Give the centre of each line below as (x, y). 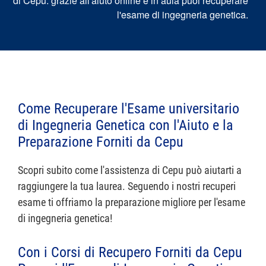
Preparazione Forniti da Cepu (101, 142)
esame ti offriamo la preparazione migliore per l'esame (132, 202)
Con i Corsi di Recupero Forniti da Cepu (130, 252)
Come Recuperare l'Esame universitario (129, 109)
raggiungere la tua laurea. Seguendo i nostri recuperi (127, 186)
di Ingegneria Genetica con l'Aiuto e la (126, 125)
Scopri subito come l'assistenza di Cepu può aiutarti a (130, 170)
